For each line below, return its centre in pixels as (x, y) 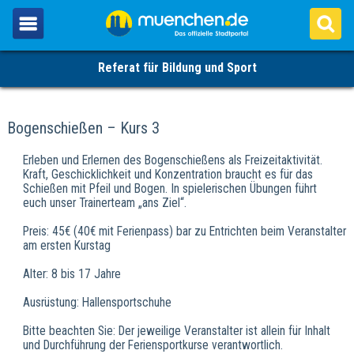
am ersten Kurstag (66, 246)
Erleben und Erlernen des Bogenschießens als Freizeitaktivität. (172, 160)
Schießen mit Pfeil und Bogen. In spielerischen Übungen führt (169, 189)
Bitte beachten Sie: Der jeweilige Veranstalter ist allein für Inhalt (176, 331)
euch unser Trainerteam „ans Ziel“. (104, 203)
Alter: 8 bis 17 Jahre (72, 274)
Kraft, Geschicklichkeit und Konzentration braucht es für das (168, 175)
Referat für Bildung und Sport (177, 68)
